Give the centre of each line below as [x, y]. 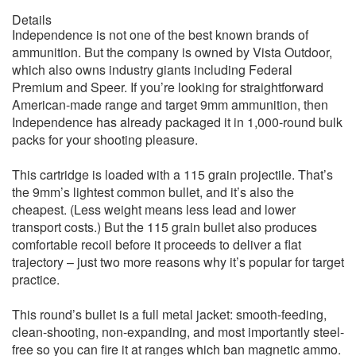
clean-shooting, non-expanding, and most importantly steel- [178, 332]
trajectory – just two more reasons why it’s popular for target [178, 262]
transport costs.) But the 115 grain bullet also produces [164, 227]
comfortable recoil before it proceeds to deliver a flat [157, 245]
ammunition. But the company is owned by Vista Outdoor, [172, 52]
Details [32, 20]
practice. [36, 280]
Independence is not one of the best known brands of [160, 35]
